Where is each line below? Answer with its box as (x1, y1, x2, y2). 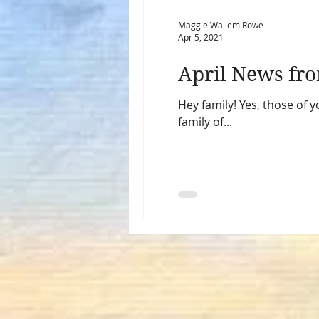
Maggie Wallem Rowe (178, 19, 263, 31)
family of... (178, 114, 232, 130)
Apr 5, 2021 (178, 31, 224, 43)
